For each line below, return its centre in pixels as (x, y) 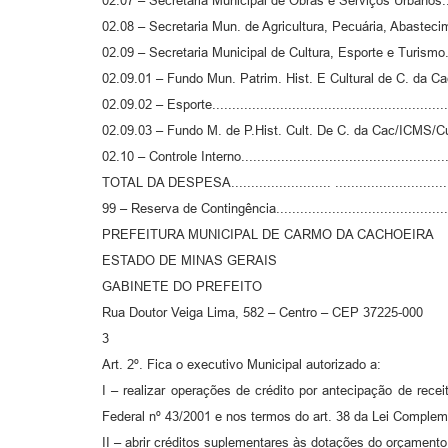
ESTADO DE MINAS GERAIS (189, 260)
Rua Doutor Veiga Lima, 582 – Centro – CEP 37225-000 (262, 312)
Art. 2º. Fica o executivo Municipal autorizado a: (241, 364)
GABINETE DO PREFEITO (182, 286)
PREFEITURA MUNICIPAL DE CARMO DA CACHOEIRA (268, 234)
